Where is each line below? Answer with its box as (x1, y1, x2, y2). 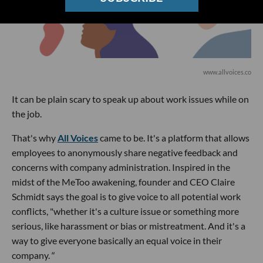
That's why (12, 131, 58, 143)
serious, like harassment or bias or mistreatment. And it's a (12, 220, 245, 231)
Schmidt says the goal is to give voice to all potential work (12, 190, 241, 202)
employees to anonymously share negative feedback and (12, 146, 238, 158)
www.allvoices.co (203, 68, 251, 76)
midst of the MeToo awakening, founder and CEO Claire (12, 176, 235, 187)
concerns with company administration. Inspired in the (12, 161, 230, 173)
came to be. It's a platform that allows (98, 131, 249, 143)
